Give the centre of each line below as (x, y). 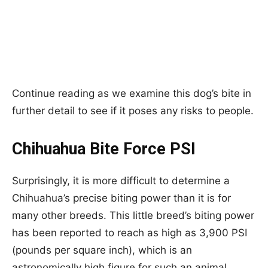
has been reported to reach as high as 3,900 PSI (130, 232)
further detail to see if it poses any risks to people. (133, 110)
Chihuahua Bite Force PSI (104, 149)
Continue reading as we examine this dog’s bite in (132, 93)
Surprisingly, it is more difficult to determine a (121, 180)
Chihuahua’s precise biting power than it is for (121, 198)
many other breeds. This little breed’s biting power (133, 215)
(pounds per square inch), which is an (102, 250)
